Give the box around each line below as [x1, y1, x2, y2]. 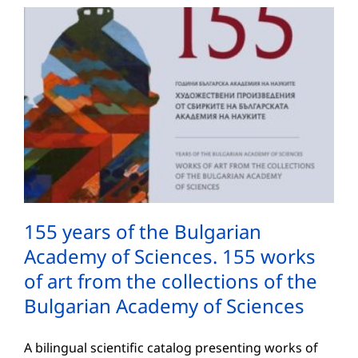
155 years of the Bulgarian [24, 217, 261, 245]
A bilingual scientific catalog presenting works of [24, 338, 318, 356]
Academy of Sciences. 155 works [24, 242, 316, 269]
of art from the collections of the [24, 267, 317, 294]
